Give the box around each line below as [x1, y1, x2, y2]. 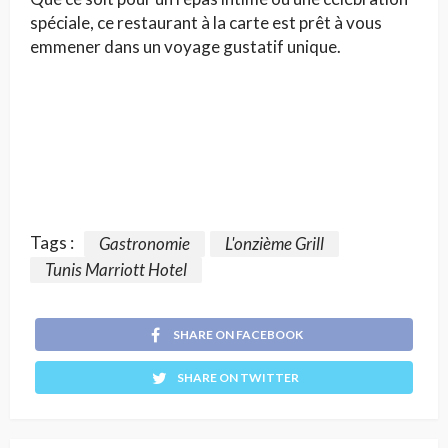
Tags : [30, 232, 74, 254]
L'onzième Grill [225, 232, 324, 254]
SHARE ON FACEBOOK [173, 327, 303, 343]
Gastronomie [99, 232, 190, 254]
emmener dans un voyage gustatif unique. [30, 35, 341, 57]
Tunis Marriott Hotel [45, 259, 187, 281]
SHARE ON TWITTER [177, 370, 299, 386]
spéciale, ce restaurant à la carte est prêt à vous [30, 11, 382, 33]
